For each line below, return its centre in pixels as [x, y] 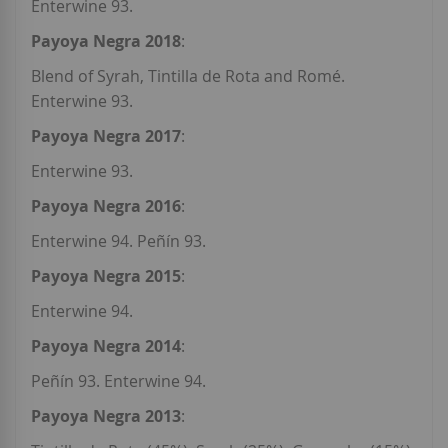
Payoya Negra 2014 [106, 346]
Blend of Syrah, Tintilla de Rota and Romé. [188, 76]
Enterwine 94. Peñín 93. [118, 241]
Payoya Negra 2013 [106, 416]
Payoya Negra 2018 [106, 41]
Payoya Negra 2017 [106, 136]
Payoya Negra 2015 [106, 276]
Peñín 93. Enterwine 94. [118, 381]
